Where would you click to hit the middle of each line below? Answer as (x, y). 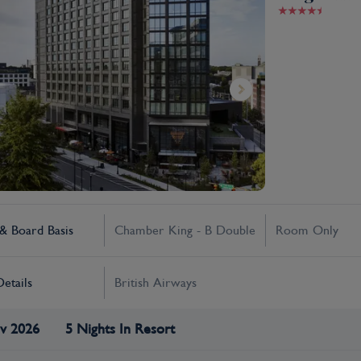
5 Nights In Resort (120, 329)
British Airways (156, 282)
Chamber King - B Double (185, 230)
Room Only (307, 230)
